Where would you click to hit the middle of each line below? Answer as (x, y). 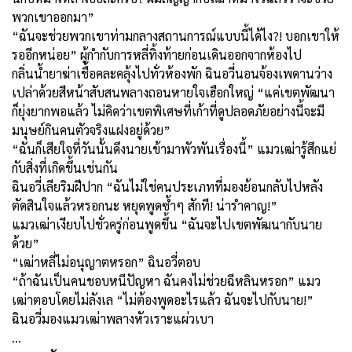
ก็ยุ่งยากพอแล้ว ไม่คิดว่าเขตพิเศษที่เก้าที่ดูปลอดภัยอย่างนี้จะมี (168, 111)
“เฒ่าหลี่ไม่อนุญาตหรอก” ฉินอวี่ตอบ (106, 262)
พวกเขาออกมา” (53, 16)
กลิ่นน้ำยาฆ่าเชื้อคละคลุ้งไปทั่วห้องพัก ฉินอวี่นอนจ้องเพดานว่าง (172, 73)
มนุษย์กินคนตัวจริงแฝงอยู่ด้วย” (91, 130)
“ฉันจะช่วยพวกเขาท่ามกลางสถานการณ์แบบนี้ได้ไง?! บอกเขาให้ (176, 35)
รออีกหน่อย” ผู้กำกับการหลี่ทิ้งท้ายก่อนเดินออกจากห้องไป (157, 54)
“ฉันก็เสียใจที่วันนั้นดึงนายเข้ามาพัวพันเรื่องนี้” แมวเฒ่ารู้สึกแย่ (174, 148)
